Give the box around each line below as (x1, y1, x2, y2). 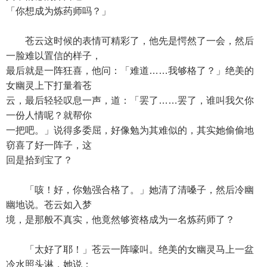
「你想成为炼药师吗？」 (6, 6, 111, 16)
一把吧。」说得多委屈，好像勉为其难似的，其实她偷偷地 (6, 125, 254, 135)
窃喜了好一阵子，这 (6, 140, 92, 150)
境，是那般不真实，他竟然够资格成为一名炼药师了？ (6, 215, 235, 225)
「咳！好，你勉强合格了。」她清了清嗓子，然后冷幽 (6, 185, 254, 195)
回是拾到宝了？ (6, 155, 73, 165)
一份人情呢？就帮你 (6, 110, 92, 120)
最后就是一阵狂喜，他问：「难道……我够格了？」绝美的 (6, 66, 254, 76)
